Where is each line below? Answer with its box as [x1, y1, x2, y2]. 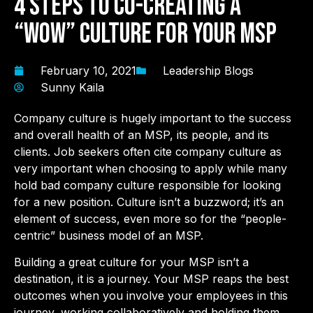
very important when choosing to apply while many [14, 161, 287, 176]
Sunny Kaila [41, 80, 104, 95]
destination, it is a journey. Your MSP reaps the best [14, 272, 289, 286]
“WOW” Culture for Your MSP [14, 17, 277, 52]
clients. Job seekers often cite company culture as [14, 145, 282, 159]
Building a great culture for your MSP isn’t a [14, 255, 249, 270]
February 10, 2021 [41, 64, 136, 78]
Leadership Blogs [163, 64, 254, 78]
